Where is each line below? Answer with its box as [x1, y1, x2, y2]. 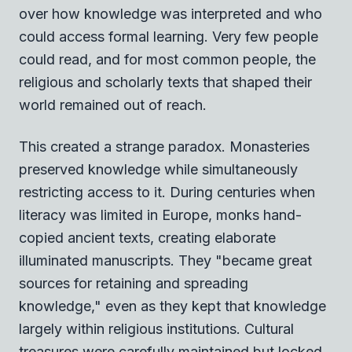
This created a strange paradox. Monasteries [19, 137, 310, 155]
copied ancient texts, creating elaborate [19, 229, 276, 246]
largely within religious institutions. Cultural [19, 320, 294, 337]
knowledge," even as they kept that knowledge [19, 297, 326, 314]
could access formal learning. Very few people [19, 27, 318, 45]
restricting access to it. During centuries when [19, 183, 315, 200]
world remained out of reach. [19, 96, 207, 113]
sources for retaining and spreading [19, 274, 248, 291]
